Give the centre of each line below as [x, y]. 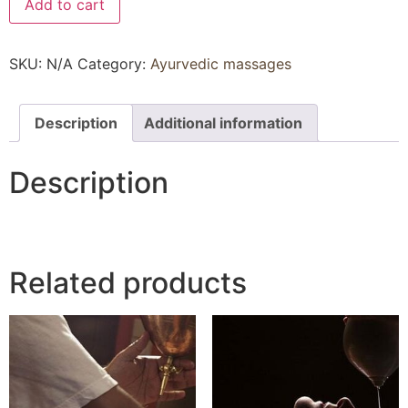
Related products [128, 282]
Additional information [223, 123]
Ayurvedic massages [221, 64]
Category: [114, 64]
